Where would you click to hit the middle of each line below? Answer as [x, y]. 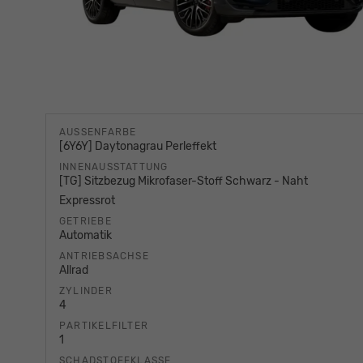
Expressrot [87, 201]
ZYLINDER [86, 291]
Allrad [74, 271]
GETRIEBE [85, 222]
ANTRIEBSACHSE [104, 256]
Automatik [85, 236]
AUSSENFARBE [95, 132]
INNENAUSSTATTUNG [114, 167]
